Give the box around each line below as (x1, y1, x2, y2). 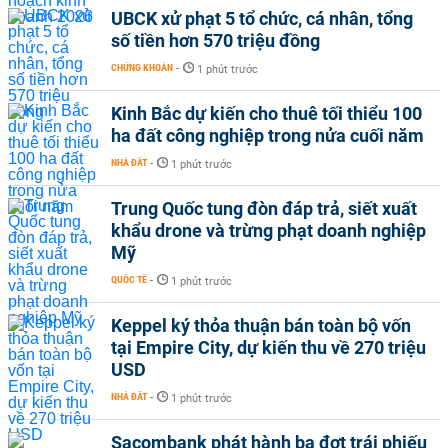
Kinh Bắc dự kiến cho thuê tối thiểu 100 (111, 103, 422, 124)
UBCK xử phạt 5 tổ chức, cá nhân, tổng (111, 8, 413, 29)
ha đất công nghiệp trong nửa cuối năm (111, 125, 424, 146)
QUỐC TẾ (111, 274, 147, 285)
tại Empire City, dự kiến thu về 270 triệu (111, 337, 426, 358)
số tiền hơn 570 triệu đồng (111, 30, 320, 51)
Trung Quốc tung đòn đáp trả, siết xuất (111, 198, 417, 219)
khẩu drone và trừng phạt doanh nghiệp (111, 220, 426, 241)
